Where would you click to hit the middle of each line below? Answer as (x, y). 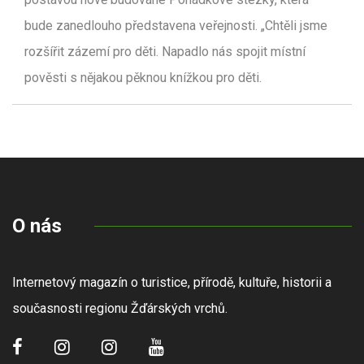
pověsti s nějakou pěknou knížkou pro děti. (143, 78)
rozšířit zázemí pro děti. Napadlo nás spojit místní (165, 52)
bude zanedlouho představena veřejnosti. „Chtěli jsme (176, 26)
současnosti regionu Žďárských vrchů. (121, 309)
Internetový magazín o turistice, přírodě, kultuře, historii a (172, 283)
